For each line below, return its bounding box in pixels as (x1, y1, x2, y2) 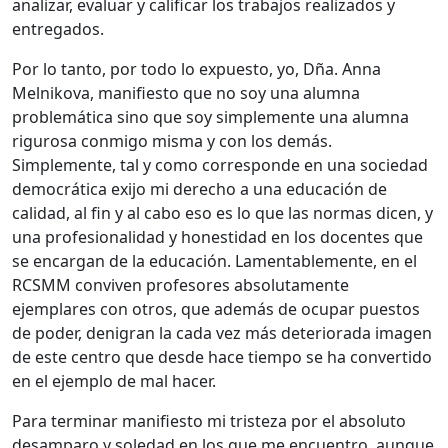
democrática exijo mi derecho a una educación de (12, 177, 387, 200)
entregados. (12, 17, 104, 40)
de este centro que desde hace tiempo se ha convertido (12, 345, 432, 368)
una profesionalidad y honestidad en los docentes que (12, 225, 423, 248)
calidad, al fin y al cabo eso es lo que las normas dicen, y (12, 201, 433, 224)
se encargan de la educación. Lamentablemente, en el (12, 249, 417, 272)
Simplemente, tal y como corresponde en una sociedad (12, 153, 428, 176)
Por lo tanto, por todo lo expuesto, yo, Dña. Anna (12, 57, 381, 80)
